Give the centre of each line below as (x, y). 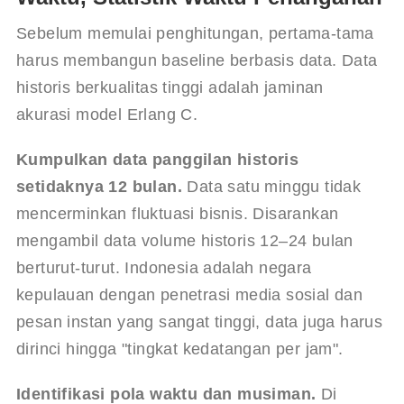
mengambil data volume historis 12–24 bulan (187, 240)
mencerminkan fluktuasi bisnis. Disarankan (179, 213)
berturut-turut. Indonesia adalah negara (166, 267)
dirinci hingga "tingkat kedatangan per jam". (179, 349)
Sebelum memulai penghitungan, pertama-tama (197, 33)
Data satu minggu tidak (274, 186)
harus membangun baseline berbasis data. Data (199, 60)
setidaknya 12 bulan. (99, 186)
